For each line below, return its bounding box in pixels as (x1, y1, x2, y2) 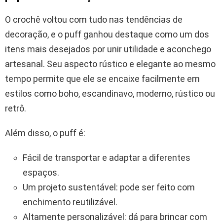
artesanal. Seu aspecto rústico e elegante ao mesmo (5, 59, 216, 70)
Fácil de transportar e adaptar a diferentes (23, 152, 190, 163)
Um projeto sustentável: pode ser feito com (23, 182, 195, 193)
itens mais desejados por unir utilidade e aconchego (5, 44, 211, 55)
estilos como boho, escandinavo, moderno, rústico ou (5, 88, 215, 99)
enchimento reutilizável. (23, 197, 117, 208)
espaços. (23, 167, 59, 178)
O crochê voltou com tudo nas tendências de (5, 14, 183, 25)
